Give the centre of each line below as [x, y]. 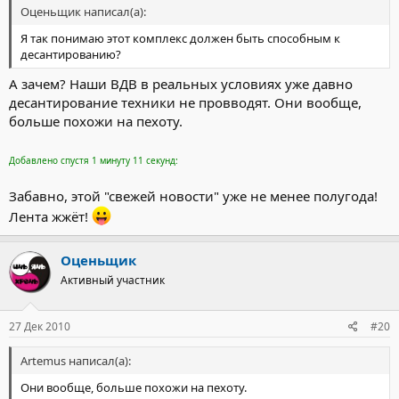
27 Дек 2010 [40, 326]
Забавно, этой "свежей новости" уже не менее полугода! [193, 196]
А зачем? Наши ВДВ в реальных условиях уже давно [181, 84]
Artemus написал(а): [76, 360]
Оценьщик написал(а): [83, 11]
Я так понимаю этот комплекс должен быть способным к [180, 38]
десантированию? [71, 54]
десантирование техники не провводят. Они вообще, [185, 102]
